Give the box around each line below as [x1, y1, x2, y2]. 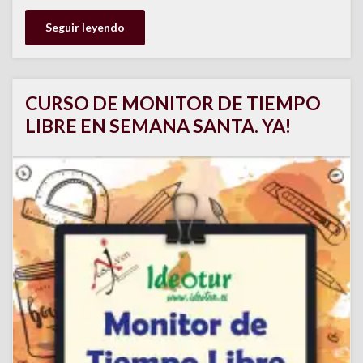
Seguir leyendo [45, 20, 125, 35]
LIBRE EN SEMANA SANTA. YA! [25, 114, 291, 138]
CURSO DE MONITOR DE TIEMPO [25, 92, 321, 115]
